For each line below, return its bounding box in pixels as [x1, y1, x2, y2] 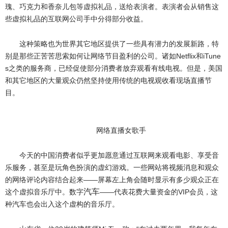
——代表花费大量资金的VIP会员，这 [100, 188, 218, 196]
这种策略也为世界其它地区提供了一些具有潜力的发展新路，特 [19, 40, 219, 48]
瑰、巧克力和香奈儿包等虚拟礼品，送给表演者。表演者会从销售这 [5, 3, 219, 11]
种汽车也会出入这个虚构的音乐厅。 [5, 200, 119, 208]
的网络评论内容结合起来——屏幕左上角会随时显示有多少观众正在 [5, 176, 219, 184]
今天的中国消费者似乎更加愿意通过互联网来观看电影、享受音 [19, 151, 219, 159]
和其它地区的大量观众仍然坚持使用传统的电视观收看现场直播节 [5, 76, 212, 84]
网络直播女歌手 [96, 126, 146, 134]
